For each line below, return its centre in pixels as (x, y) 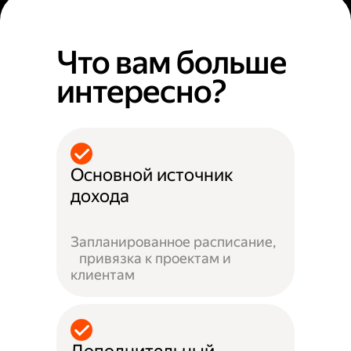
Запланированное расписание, (174, 242)
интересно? (141, 92)
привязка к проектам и (151, 259)
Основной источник (152, 175)
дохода (100, 196)
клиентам (103, 275)
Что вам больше (172, 63)
